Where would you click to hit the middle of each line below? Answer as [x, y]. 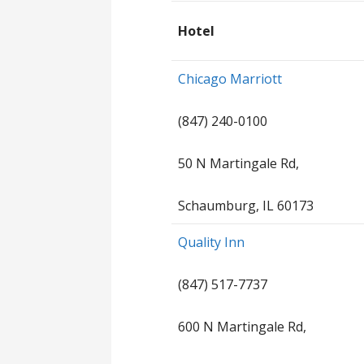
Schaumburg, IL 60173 [246, 205]
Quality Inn [212, 242]
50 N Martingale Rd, [239, 163]
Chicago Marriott [230, 78]
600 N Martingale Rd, [243, 326]
